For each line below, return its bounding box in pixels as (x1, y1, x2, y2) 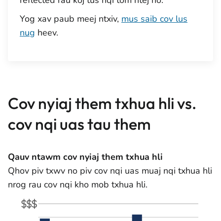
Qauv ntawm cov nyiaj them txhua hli (8, 151, 163, 163)
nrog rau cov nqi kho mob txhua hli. (8, 179, 147, 190)
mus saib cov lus (121, 13, 187, 25)
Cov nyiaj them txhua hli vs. (8, 93, 196, 113)
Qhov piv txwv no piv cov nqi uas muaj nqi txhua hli (8, 165, 212, 177)
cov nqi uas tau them (8, 114, 151, 134)
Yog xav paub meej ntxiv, (20, 13, 121, 25)
